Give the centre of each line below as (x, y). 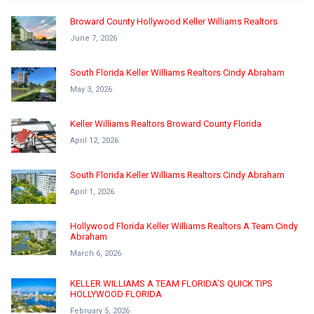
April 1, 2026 (92, 191)
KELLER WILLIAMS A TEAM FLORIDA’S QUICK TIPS (171, 283)
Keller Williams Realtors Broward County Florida (166, 123)
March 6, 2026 (96, 253)
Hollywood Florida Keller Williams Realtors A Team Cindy (184, 226)
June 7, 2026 (94, 38)
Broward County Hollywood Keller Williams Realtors (174, 21)
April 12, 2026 (94, 140)
